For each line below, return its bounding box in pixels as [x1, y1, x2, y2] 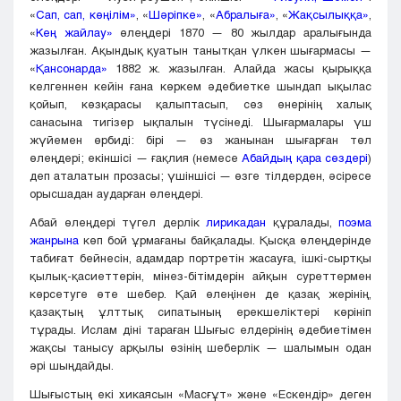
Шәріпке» [149, 7, 203, 22]
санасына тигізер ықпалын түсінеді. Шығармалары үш [30, 115, 371, 130]
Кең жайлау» [36, 25, 113, 40]
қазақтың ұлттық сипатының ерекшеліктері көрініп [30, 304, 371, 320]
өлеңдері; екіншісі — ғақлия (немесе [30, 150, 243, 166]
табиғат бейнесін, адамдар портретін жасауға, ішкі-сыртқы [30, 251, 371, 266]
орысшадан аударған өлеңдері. [30, 186, 203, 201]
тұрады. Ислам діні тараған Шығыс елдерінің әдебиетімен [30, 322, 371, 337]
